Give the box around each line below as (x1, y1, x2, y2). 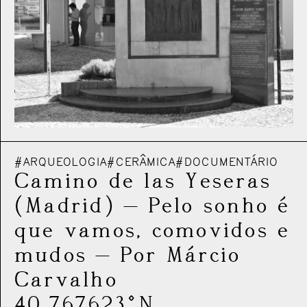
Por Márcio (120, 243, 241, 268)
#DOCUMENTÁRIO (175, 155, 278, 169)
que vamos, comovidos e (14, 218, 291, 243)
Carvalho (14, 267, 118, 293)
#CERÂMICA (107, 155, 175, 169)
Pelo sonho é (148, 193, 291, 219)
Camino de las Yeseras (14, 169, 272, 194)
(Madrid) (14, 193, 115, 219)
